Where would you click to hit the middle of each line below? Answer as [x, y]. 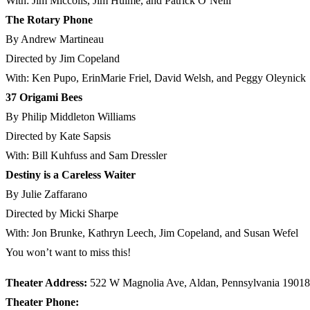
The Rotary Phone [49, 20]
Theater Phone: [42, 302]
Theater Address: [46, 283]
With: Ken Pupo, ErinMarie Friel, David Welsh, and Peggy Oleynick [156, 78]
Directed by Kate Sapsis [58, 136]
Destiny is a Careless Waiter [71, 175]
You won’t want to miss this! [68, 253]
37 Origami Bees [44, 98]
